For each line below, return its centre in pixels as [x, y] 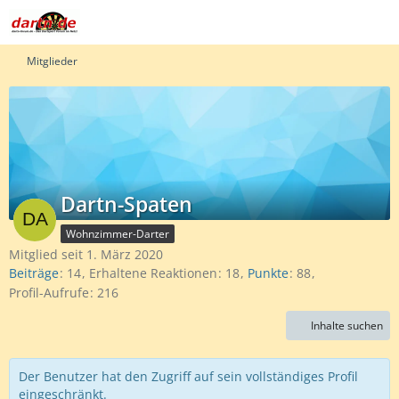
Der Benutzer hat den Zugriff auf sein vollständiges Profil [188, 376]
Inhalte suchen [347, 325]
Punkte [268, 273]
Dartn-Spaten [126, 204]
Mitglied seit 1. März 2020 [86, 254]
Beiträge [34, 273]
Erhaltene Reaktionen [153, 273]
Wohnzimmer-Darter [118, 234]
